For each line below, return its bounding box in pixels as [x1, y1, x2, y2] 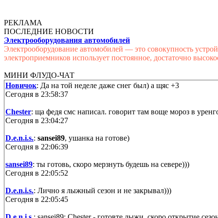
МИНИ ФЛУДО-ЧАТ [4, 71, 74, 79]
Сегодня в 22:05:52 [5, 168, 68, 177]
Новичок [5, 81, 36, 90]
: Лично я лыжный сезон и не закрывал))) [34, 186, 171, 195]
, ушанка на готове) [65, 133, 129, 142]
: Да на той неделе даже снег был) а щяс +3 [36, 81, 179, 90]
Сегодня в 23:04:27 [5, 116, 68, 125]
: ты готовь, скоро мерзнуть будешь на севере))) [33, 160, 189, 168]
